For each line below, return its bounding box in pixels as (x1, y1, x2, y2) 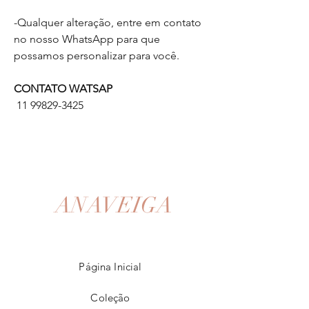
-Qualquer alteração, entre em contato (14, 16, 201, 29)
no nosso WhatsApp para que (14, 32, 160, 46)
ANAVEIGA (55, 192, 172, 219)
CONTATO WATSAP (14, 82, 112, 95)
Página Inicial (79, 260, 142, 273)
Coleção (90, 291, 130, 304)
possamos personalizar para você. (14, 49, 179, 62)
